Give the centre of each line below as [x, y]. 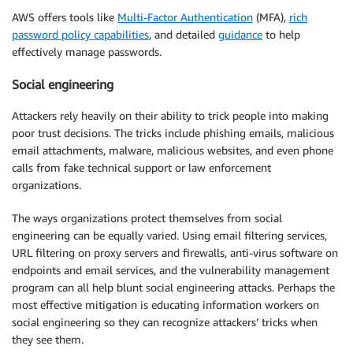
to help [281, 35]
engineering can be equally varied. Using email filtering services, [169, 235]
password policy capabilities [80, 35]
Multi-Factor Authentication [185, 17]
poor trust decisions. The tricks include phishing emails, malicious [173, 133]
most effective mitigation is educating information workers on [165, 305]
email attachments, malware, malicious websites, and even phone [173, 150]
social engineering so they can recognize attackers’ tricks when [165, 322]
